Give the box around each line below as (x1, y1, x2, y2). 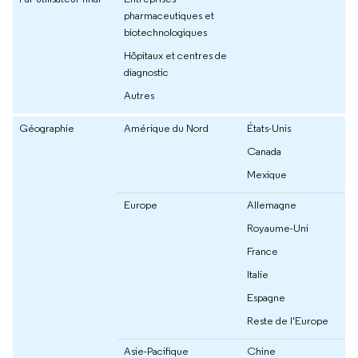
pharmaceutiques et (124, 7, 214, 22)
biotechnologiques (124, 24, 207, 39)
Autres (124, 87, 154, 102)
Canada (247, 143, 281, 158)
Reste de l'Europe (247, 312, 328, 328)
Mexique (247, 166, 287, 181)
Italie (247, 266, 268, 281)
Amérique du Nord (124, 120, 209, 135)
